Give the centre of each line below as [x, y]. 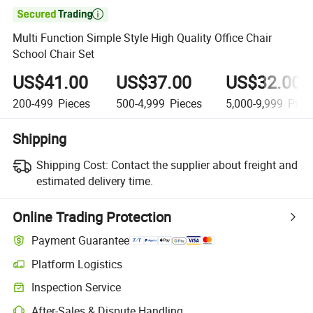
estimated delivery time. [94, 181]
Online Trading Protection [92, 217]
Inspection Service [77, 287]
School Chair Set [54, 54]
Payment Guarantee [81, 241]
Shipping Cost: [72, 165]
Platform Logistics [77, 264]
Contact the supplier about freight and [204, 165]
